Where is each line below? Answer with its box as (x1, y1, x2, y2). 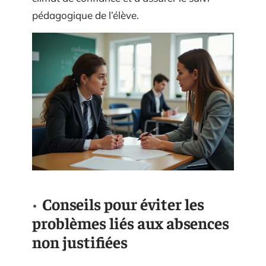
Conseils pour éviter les (42, 194, 204, 214)
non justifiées (32, 232, 128, 252)
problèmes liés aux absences (32, 213, 229, 233)
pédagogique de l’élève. (32, 8, 139, 21)
